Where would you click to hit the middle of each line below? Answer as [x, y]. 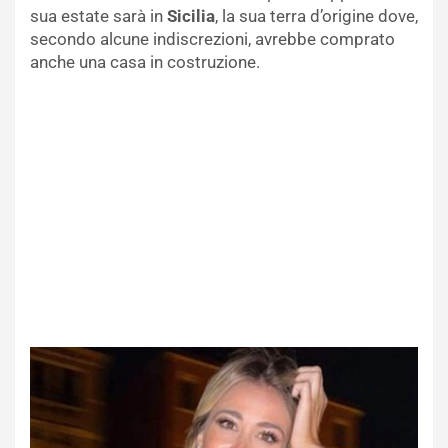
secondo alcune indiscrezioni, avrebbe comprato [212, 38]
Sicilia [191, 15]
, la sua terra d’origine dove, [316, 15]
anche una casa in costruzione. [145, 61]
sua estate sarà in [98, 15]
